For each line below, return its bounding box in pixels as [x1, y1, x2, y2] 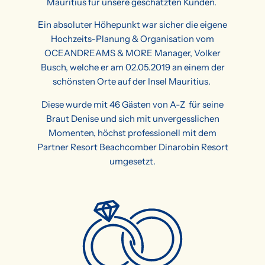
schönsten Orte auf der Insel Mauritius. [53, 76, 212, 88]
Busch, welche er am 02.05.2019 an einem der [40, 62, 225, 73]
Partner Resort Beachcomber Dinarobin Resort [37, 141, 228, 153]
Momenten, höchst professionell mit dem [49, 127, 216, 138]
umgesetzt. [109, 155, 156, 167]
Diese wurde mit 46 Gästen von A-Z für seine [41, 98, 224, 110]
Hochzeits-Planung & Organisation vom [51, 33, 214, 45]
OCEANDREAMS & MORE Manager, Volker [44, 47, 221, 59]
